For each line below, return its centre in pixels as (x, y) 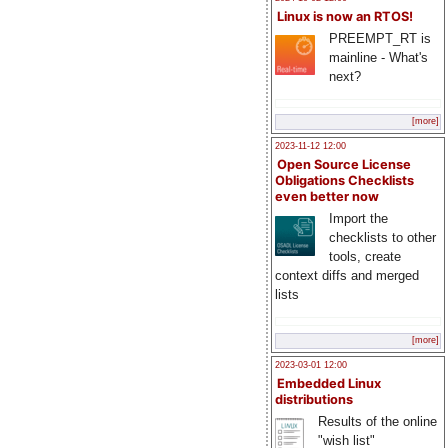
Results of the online (377, 421)
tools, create (364, 257)
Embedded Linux (329, 383)
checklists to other (382, 238)
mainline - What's (378, 57)
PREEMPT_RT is (379, 38)
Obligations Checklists (344, 181)
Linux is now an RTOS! (345, 16)
